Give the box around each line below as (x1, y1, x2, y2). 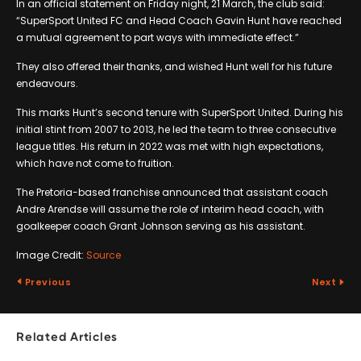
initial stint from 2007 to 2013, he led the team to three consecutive (16, 122, 336, 136)
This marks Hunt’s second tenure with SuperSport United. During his (16, 105, 343, 119)
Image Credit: (16, 247, 86, 262)
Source (86, 247, 121, 262)
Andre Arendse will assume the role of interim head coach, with (16, 201, 324, 216)
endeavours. (16, 76, 78, 90)
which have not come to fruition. (16, 156, 174, 170)
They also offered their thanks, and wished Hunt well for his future (16, 59, 332, 73)
